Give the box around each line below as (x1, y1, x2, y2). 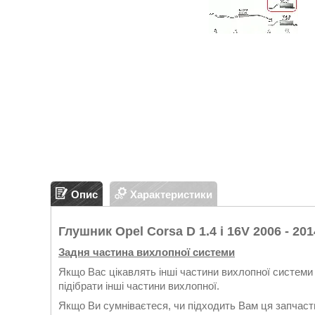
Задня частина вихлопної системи (58, 246, 235, 258)
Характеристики (130, 188, 212, 200)
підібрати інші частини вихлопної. (58, 280, 219, 292)
